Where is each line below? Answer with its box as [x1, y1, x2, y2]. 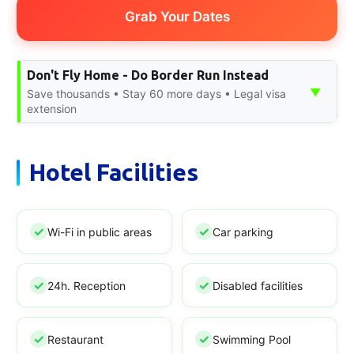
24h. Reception [47, 278, 126, 292]
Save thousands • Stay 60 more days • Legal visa [27, 87, 286, 101]
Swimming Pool [213, 332, 291, 346]
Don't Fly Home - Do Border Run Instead [27, 68, 269, 83]
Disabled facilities [213, 278, 303, 292]
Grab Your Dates [124, 9, 230, 25]
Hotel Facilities [29, 159, 198, 186]
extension [27, 102, 77, 116]
